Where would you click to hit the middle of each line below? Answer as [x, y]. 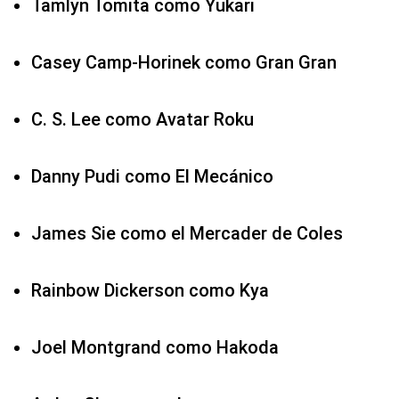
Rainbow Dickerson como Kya [150, 291]
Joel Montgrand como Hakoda [155, 348]
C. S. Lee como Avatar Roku [142, 120]
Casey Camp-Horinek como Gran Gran [184, 63]
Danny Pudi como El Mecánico [152, 177]
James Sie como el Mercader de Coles [187, 234]
